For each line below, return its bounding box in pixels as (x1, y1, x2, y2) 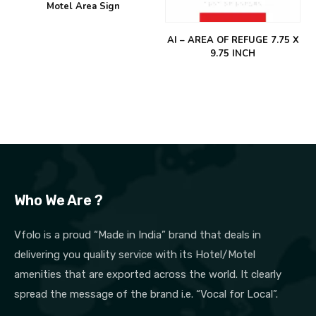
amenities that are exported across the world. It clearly (14, 268, 281, 281)
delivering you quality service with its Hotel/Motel (14, 248, 255, 262)
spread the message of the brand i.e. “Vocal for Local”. (14, 288, 278, 301)
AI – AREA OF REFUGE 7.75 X (166, 34, 299, 47)
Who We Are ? (14, 192, 103, 209)
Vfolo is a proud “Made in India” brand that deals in (14, 229, 261, 242)
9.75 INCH (210, 47, 255, 61)
